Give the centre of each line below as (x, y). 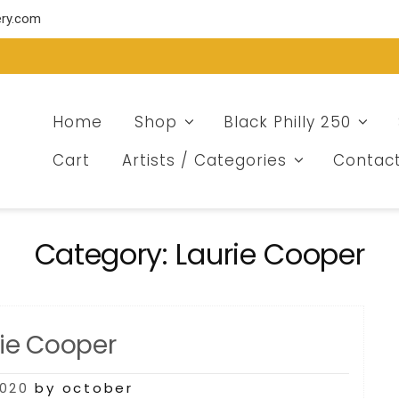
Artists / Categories (204, 160)
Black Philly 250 (288, 122)
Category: (105, 254)
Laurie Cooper (270, 254)
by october (84, 388)
